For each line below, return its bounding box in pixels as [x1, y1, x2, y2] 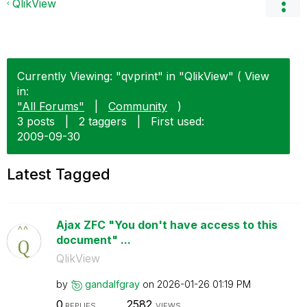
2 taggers [79, 114, 127, 128]
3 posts [17, 114, 55, 128]
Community [108, 99, 167, 113]
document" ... [56, 233, 131, 247]
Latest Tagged [7, 165, 110, 183]
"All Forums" [17, 99, 84, 113]
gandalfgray [84, 278, 140, 290]
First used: [151, 114, 204, 128]
